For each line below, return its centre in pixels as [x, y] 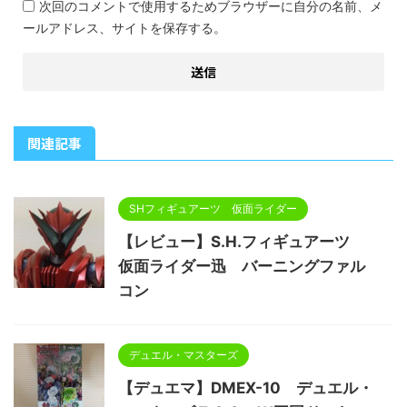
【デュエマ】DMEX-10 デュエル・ [246, 388]
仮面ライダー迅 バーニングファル [242, 266]
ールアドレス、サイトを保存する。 [124, 28]
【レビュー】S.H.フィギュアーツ [242, 242]
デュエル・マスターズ [184, 355]
